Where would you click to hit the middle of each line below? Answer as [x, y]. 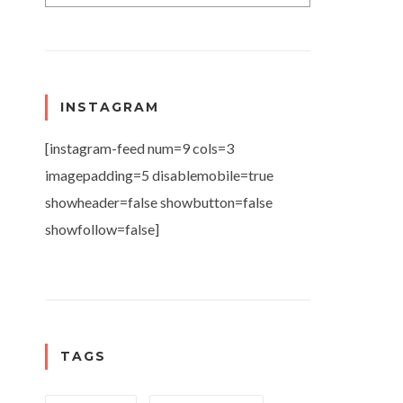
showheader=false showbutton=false [159, 201]
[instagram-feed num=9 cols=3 [139, 148]
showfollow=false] [102, 228]
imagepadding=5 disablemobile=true [159, 175]
